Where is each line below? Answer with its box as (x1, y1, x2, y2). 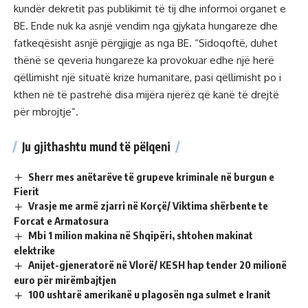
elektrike (14, 244, 55, 257)
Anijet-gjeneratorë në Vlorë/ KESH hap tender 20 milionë (28, 258, 287, 272)
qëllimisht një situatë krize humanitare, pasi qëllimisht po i (14, 70, 281, 84)
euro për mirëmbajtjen (14, 274, 116, 287)
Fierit (14, 185, 39, 198)
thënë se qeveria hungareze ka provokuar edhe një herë (14, 53, 274, 67)
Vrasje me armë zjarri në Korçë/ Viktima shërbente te (28, 199, 269, 212)
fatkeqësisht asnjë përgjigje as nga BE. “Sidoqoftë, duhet (14, 36, 278, 49)
